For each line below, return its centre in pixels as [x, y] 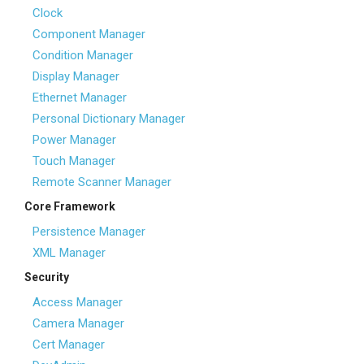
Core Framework [70, 206]
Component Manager [89, 34]
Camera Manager [78, 323]
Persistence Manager [89, 232]
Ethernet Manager [80, 97]
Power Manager [74, 140]
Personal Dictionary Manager [109, 119]
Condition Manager [83, 55]
